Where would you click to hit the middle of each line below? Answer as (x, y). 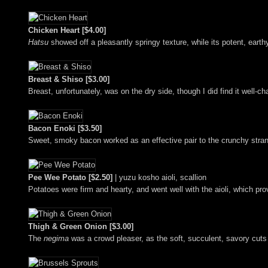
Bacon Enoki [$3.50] (65, 129)
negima (56, 239)
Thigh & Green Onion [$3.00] (81, 227)
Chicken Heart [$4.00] (67, 31)
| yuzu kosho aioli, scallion (159, 178)
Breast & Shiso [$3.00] (69, 80)
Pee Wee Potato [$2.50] (70, 178)
